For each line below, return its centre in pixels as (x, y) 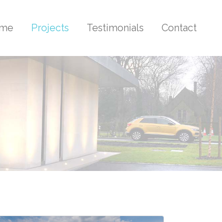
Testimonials (115, 28)
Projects (50, 28)
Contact (179, 28)
